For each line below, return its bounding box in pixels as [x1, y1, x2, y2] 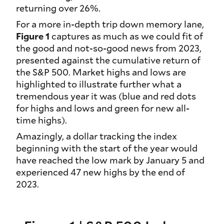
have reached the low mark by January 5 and [16, 154, 204, 166]
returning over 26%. [16, 2, 100, 14]
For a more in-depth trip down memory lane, [16, 18, 204, 30]
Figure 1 [16, 30, 49, 42]
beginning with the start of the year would [16, 142, 197, 154]
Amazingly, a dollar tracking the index [16, 130, 177, 142]
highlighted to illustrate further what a [16, 78, 181, 90]
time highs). [16, 114, 67, 126]
